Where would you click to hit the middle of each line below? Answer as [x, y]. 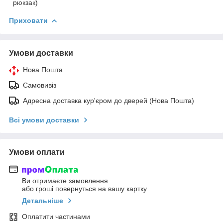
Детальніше [43, 201]
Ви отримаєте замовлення [65, 181]
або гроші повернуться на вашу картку [84, 189]
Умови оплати [37, 152]
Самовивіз [40, 85]
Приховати [28, 20]
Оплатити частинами [56, 217]
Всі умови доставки [44, 120]
